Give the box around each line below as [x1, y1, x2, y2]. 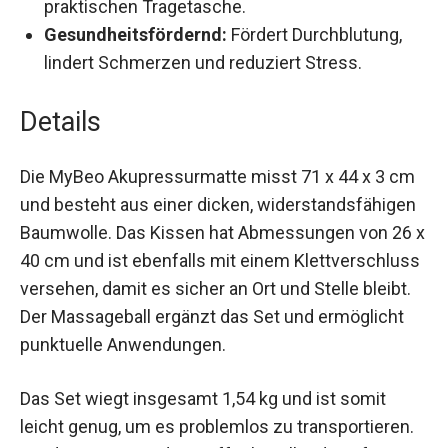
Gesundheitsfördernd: [44, 65, 227, 87]
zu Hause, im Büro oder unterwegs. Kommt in [44, 9, 403, 31]
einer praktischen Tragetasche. [44, 37, 290, 59]
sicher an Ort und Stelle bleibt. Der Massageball [20, 347, 391, 369]
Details [20, 147, 101, 180]
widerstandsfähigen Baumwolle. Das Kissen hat [20, 263, 397, 285]
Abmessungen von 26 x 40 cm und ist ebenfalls [20, 291, 397, 313]
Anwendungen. [20, 403, 139, 425]
